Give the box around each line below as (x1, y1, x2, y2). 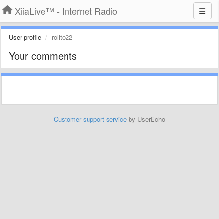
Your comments (9, 48, 77, 63)
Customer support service (54, 114, 127, 124)
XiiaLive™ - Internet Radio (15, 4, 117, 17)
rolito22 (52, 32, 72, 42)
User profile (9, 32, 41, 42)
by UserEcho (127, 114, 165, 124)
